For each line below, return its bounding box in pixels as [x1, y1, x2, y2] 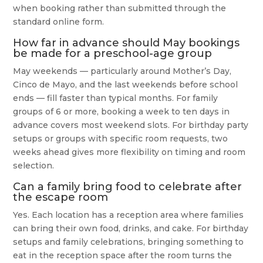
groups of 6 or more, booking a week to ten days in [13, 106, 230, 117]
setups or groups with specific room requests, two [13, 133, 228, 144]
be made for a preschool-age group [13, 47, 213, 60]
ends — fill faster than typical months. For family [13, 93, 218, 104]
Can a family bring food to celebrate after [13, 180, 242, 194]
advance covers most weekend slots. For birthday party [13, 120, 249, 131]
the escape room [13, 191, 109, 204]
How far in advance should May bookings [13, 36, 240, 50]
